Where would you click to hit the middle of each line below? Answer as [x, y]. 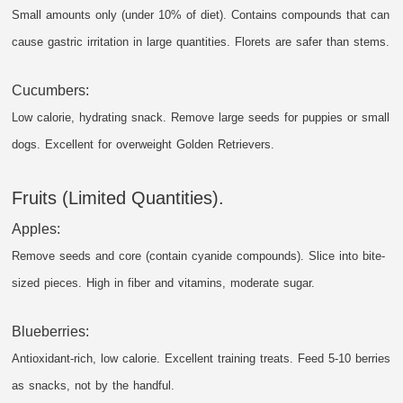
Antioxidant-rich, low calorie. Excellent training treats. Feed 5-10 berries [201, 358]
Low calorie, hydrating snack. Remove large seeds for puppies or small [201, 117]
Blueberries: [51, 331]
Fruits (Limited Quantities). [118, 197]
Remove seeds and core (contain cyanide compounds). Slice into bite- [199, 255]
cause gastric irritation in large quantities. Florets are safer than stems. [201, 41]
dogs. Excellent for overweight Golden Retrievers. [143, 144]
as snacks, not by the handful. [94, 385]
